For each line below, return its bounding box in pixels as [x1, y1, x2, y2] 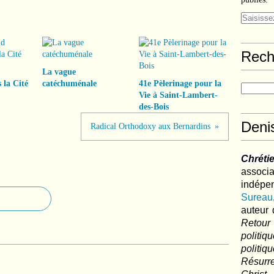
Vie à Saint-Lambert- [138, 91, 218, 100]
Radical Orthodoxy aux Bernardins [91, 122, 210, 131]
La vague [42, 67, 76, 76]
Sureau [241, 192, 273, 202]
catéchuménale [42, 79, 97, 88]
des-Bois [138, 102, 169, 111]
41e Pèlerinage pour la [138, 79, 221, 88]
